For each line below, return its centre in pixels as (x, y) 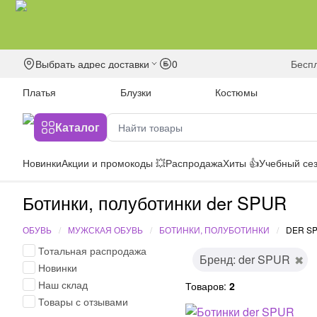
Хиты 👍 (241, 163)
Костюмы (237, 92)
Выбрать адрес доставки (92, 64)
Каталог (77, 127)
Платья (39, 92)
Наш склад (63, 284)
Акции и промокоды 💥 (114, 163)
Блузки (136, 92)
